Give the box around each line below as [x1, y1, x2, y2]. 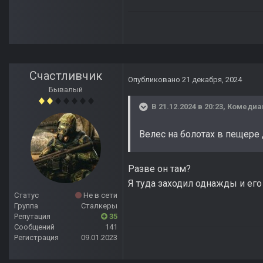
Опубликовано [128, 75, 182, 85]
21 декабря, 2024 [182, 75, 242, 85]
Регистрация [14, 233, 59, 242]
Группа [14, 201, 38, 211]
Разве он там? [128, 163, 191, 175]
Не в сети [82, 191, 117, 200]
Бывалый [49, 85, 83, 95]
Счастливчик [29, 69, 102, 83]
